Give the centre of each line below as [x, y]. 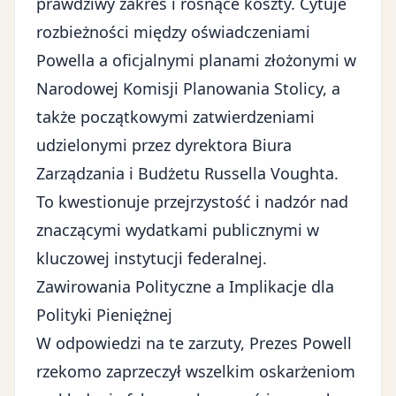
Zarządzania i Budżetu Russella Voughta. [187, 173]
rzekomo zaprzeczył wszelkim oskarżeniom [196, 371]
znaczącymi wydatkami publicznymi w [178, 230]
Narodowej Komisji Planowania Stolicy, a [188, 88]
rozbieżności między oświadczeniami [173, 32]
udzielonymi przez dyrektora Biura [164, 145]
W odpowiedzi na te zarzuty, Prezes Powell [194, 343]
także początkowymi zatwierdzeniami [175, 117]
